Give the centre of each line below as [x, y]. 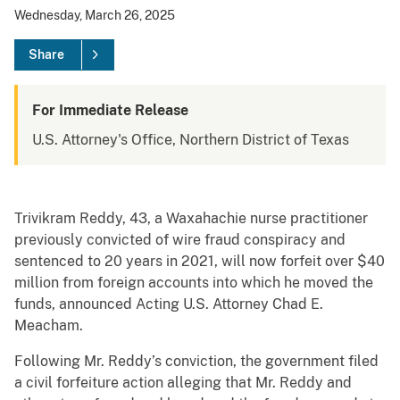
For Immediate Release [110, 111]
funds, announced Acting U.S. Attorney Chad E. [169, 304]
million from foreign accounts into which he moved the [194, 283]
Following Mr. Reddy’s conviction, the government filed [196, 362]
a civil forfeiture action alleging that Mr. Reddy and [183, 383]
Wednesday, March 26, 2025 [95, 16]
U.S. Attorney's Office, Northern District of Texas [191, 140]
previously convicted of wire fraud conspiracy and [180, 240]
